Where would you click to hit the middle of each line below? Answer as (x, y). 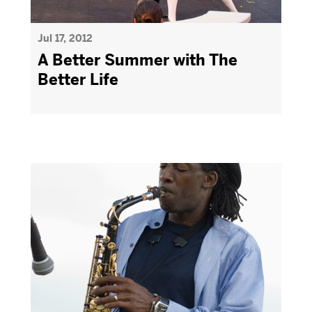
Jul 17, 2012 (65, 38)
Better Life (78, 80)
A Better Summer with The (138, 60)
